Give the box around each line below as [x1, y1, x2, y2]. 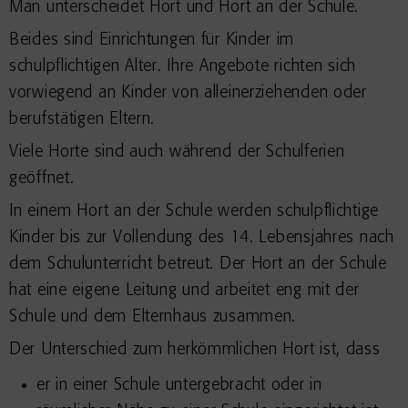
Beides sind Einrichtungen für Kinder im [9, 31, 295, 49]
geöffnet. [9, 169, 75, 188]
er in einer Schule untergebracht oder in [36, 376, 322, 394]
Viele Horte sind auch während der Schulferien [9, 143, 345, 161]
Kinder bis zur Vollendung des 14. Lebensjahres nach [9, 229, 394, 247]
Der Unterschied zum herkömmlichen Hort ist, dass [9, 341, 381, 359]
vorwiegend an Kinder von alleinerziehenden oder [9, 84, 367, 102]
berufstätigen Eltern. [9, 110, 156, 128]
